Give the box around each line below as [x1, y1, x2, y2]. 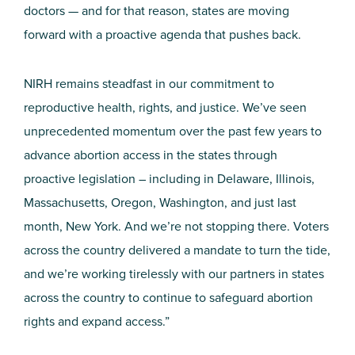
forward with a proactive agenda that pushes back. [24, 25, 301, 44]
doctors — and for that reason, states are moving [24, 2, 289, 20]
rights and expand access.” [24, 312, 170, 330]
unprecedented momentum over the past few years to [24, 122, 322, 140]
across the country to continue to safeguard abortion [24, 288, 313, 307]
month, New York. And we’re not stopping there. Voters [24, 217, 329, 235]
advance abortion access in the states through [24, 146, 277, 164]
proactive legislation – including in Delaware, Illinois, [24, 170, 315, 188]
